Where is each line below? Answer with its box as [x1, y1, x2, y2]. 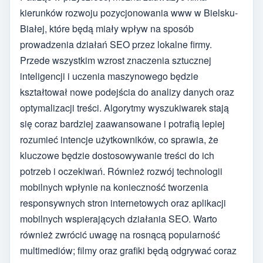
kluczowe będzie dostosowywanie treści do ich [20, 148, 214, 162]
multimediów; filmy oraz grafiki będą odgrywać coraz [20, 243, 237, 257]
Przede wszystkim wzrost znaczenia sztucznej [20, 53, 211, 67]
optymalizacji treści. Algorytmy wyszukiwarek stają [20, 100, 229, 114]
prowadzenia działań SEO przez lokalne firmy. [20, 37, 212, 51]
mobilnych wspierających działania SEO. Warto [20, 211, 217, 225]
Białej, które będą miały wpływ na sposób [20, 21, 194, 35]
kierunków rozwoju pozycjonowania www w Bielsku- [20, 5, 238, 19]
